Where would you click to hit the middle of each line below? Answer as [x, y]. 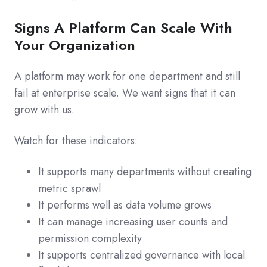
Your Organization [75, 45]
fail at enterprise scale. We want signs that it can [125, 93]
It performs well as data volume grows [125, 205]
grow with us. [44, 109]
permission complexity [90, 238]
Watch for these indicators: [76, 140]
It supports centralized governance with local [142, 255]
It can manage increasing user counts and [133, 221]
